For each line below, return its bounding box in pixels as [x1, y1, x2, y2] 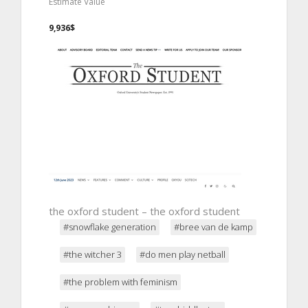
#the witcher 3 [63, 247, 122, 261]
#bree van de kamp [174, 220, 253, 233]
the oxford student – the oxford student [49, 203, 240, 218]
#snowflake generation [63, 220, 156, 233]
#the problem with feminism [63, 275, 177, 288]
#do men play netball [140, 247, 225, 261]
